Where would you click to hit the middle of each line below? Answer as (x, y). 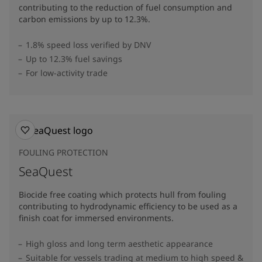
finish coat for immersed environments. (96, 218)
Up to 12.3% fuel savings (74, 58)
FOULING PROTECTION (63, 152)
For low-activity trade (67, 73)
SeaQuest (46, 171)
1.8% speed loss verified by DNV (88, 44)
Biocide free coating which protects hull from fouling (123, 194)
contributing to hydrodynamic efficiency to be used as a (128, 206)
